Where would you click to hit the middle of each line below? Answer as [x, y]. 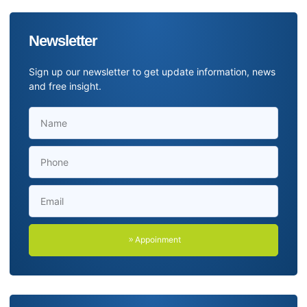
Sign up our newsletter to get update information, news [152, 71]
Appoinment [158, 240]
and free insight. [65, 86]
